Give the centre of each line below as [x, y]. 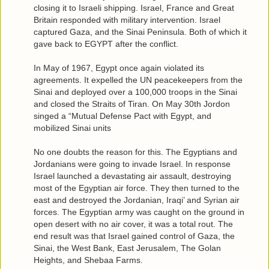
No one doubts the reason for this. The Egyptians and [135, 152]
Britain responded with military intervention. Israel [127, 20]
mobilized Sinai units [72, 128]
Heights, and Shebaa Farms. [88, 260]
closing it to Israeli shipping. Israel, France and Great [134, 8]
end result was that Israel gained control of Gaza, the [134, 236]
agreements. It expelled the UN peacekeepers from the [138, 80]
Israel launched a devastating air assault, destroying [132, 176]
